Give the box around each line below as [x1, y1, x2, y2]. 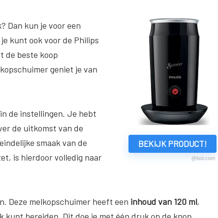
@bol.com [191, 155, 215, 161]
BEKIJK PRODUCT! [138, 138, 207, 148]
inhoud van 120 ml [130, 196, 197, 207]
